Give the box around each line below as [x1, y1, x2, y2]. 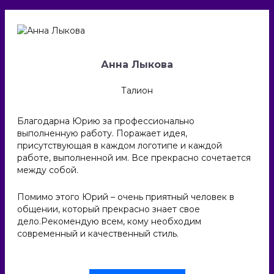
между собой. [17, 164, 78, 176]
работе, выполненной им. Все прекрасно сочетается [17, 152, 251, 163]
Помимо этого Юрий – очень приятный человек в [17, 191, 234, 202]
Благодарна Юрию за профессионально [17, 115, 194, 127]
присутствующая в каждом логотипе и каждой [17, 139, 222, 151]
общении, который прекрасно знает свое [17, 203, 200, 215]
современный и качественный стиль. [17, 228, 179, 239]
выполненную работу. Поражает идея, [17, 127, 187, 139]
